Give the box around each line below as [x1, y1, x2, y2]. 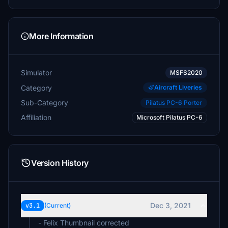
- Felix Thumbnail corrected [38, 218, 129, 227]
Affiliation [21, 113, 51, 122]
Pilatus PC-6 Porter [146, 99, 202, 106]
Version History [31, 158, 89, 168]
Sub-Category [21, 98, 68, 107]
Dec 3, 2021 [150, 201, 191, 210]
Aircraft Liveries [154, 83, 202, 91]
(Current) [44, 202, 71, 209]
